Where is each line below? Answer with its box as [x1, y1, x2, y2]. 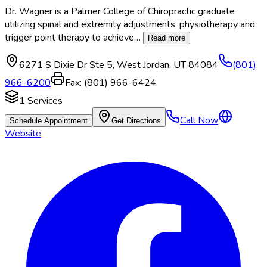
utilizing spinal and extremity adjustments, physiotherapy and [5, 18, 255, 32]
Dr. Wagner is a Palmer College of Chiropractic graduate [5, 5, 235, 18]
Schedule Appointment [10, 116, 88, 126]
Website [5, 127, 41, 141]
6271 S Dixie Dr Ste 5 [19, 58, 113, 72]
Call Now [180, 114, 218, 128]
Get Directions [111, 116, 161, 126]
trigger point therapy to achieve [5, 31, 134, 45]
